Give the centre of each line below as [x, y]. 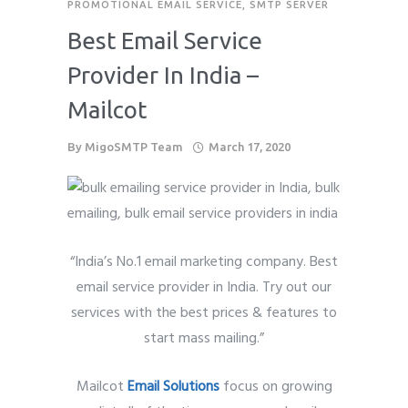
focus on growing [275, 387]
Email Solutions [173, 387]
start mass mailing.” [204, 338]
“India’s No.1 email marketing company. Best [204, 262]
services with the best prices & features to [204, 313]
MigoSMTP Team [134, 146]
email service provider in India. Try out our [204, 287]
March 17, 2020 [250, 146]
